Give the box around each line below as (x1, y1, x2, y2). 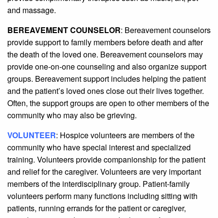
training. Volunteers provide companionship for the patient (7, 154, 205, 165)
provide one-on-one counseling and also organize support (7, 61, 206, 73)
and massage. (7, 4, 56, 16)
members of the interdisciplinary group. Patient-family (7, 178, 190, 190)
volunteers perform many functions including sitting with (7, 190, 198, 202)
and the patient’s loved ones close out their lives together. (7, 85, 204, 97)
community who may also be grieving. (7, 109, 137, 121)
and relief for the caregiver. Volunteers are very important (7, 166, 201, 178)
